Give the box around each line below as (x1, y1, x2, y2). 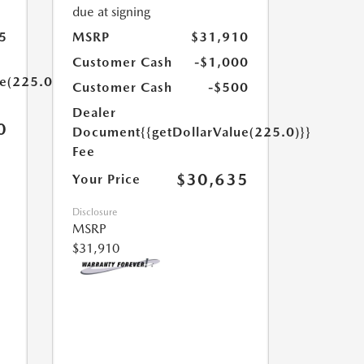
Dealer (71, 105, 116, 120)
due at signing (71, 4, 150, 19)
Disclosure (71, 206, 117, 218)
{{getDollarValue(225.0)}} (140, 124, 311, 140)
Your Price (71, 171, 141, 187)
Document (71, 124, 141, 140)
